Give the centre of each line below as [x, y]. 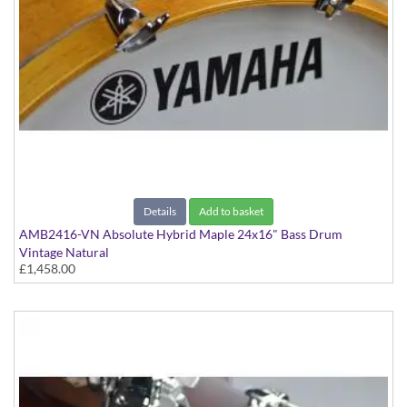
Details [160, 212]
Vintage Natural [64, 253]
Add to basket [231, 212]
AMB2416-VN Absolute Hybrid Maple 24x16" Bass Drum [181, 234]
